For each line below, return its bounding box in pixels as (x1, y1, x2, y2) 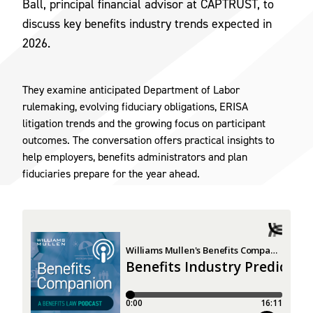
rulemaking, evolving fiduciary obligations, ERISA (22, 99, 248, 113)
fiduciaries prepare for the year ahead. (22, 166, 200, 180)
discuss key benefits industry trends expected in (22, 15, 272, 31)
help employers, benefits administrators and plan (22, 149, 247, 163)
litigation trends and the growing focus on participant (22, 115, 265, 130)
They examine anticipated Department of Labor (22, 82, 240, 96)
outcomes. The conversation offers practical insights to (22, 132, 275, 147)
